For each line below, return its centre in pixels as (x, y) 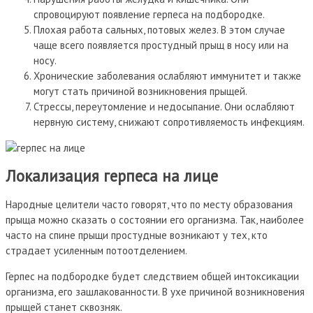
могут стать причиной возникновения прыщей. (140, 91)
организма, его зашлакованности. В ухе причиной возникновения (155, 291)
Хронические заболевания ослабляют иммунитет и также (167, 75)
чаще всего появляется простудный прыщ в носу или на (161, 45)
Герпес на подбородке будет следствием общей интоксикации (152, 276)
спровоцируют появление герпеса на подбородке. (149, 14)
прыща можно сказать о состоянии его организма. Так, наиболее (155, 219)
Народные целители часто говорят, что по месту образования (149, 204)
